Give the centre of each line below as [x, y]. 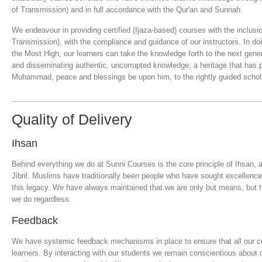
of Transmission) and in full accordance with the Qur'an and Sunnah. [127, 10]
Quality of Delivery [72, 119]
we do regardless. [42, 199]
